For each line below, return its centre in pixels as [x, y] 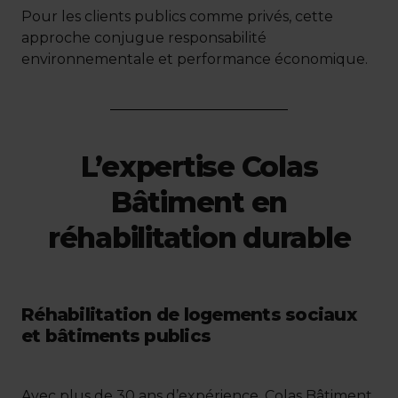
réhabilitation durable [199, 237]
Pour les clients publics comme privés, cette [177, 16]
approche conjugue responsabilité [144, 37]
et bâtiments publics [116, 335]
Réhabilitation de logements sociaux [189, 314]
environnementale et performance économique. [195, 59]
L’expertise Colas [199, 166]
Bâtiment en [199, 202]
